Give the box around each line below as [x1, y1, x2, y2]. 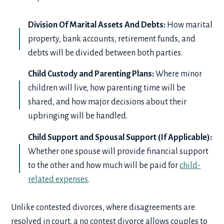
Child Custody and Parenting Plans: [28, 69, 154, 79]
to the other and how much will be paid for [28, 160, 180, 170]
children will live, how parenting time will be [28, 83, 186, 93]
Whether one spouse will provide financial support [28, 146, 209, 156]
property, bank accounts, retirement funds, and [28, 34, 196, 43]
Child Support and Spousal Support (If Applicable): [28, 132, 212, 142]
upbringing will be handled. [28, 111, 131, 121]
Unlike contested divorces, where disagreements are [11, 202, 195, 212]
